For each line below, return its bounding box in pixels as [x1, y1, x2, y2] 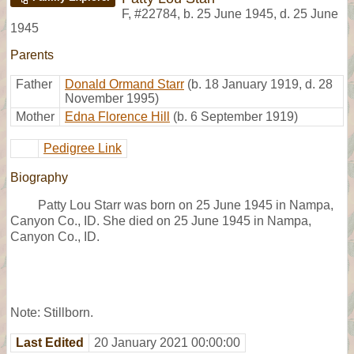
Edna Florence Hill [65, 109, 170, 123]
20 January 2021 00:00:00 [94, 335, 240, 349]
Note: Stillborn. [10, 305, 93, 319]
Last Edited [16, 335, 84, 349]
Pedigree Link [43, 141, 122, 155]
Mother [16, 109, 55, 123]
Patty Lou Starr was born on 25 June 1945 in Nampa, [38, 198, 333, 212]
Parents [10, 47, 54, 62]
